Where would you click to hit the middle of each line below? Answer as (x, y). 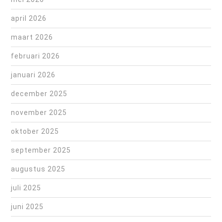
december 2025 (39, 94)
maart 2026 (32, 37)
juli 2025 (26, 188)
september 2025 (41, 150)
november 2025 (39, 113)
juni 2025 (27, 207)
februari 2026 (35, 56)
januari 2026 (33, 75)
